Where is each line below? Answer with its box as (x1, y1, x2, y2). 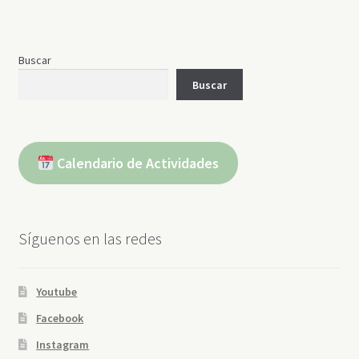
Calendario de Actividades (54, 154, 220, 173)
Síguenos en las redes (18, 228, 162, 249)
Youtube (36, 284, 78, 299)
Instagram (36, 337, 90, 352)
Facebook (36, 310, 84, 325)
